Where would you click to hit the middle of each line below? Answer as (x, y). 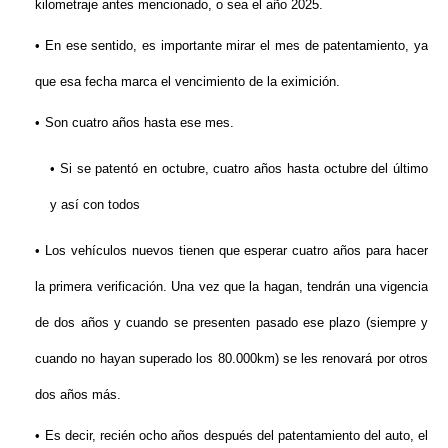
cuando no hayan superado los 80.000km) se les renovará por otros (231, 359)
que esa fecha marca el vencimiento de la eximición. (189, 82)
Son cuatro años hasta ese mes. (141, 123)
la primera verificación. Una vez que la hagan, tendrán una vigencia (231, 287)
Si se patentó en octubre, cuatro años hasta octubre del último (244, 169)
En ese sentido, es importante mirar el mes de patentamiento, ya (236, 46)
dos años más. (80, 395)
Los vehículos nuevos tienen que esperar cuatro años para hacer (236, 251)
